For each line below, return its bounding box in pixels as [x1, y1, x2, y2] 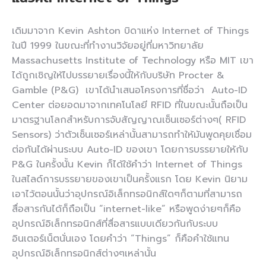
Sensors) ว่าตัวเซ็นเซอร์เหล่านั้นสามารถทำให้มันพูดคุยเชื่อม [12, 128, 252, 142]
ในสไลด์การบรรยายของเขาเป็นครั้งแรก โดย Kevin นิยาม [12, 172, 248, 187]
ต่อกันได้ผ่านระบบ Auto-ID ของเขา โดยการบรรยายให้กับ [12, 142, 248, 157]
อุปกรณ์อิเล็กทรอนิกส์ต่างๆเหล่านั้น [12, 246, 156, 261]
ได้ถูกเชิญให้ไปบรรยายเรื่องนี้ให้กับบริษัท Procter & [12, 68, 224, 83]
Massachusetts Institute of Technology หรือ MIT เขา [12, 53, 254, 68]
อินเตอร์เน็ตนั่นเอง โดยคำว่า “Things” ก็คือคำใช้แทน [12, 232, 229, 246]
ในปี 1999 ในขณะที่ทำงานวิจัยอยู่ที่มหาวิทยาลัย [12, 39, 204, 53]
